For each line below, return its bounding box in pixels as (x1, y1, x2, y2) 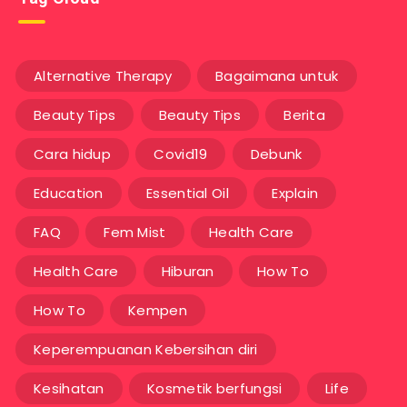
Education (34, 183, 104, 203)
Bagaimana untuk (215, 65, 339, 85)
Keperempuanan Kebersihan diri (34, 339, 258, 359)
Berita (283, 104, 326, 124)
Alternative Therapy (34, 65, 173, 85)
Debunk (250, 144, 303, 164)
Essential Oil (146, 183, 229, 203)
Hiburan (161, 261, 214, 281)
